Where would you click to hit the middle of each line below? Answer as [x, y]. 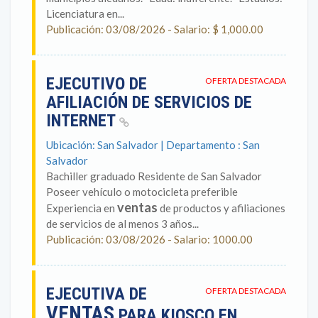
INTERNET [83, 121]
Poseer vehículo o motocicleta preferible [142, 192]
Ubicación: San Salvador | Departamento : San [153, 145]
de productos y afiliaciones [221, 208]
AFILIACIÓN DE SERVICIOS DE [149, 102]
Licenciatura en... [85, 13]
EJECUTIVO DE [97, 84]
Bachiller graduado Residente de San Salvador [154, 176]
